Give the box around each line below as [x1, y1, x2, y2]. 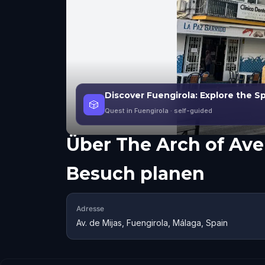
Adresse [76, 204, 104, 213]
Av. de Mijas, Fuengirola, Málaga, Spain [76, 218, 228, 228]
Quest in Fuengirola [105, 106, 169, 115]
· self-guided [169, 106, 212, 115]
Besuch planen [66, 163, 205, 185]
